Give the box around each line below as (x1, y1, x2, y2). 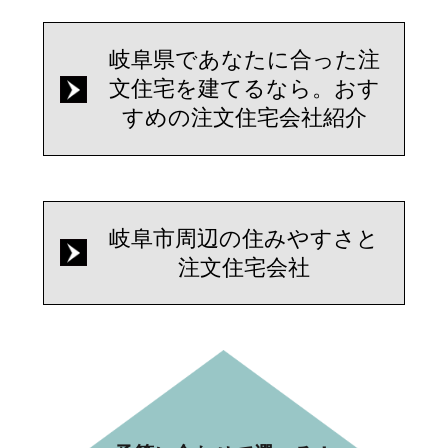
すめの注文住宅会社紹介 (121, 105, 367, 131)
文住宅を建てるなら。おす (108, 76, 380, 102)
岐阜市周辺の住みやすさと (109, 226, 380, 251)
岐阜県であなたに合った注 (108, 47, 380, 73)
